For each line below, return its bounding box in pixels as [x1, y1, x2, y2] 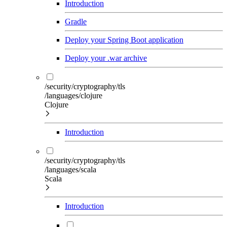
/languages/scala [45, 165, 96, 174]
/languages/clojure [45, 91, 102, 100]
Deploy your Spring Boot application [65, 35, 183, 44]
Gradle [65, 17, 87, 26]
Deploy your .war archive [65, 53, 147, 62]
